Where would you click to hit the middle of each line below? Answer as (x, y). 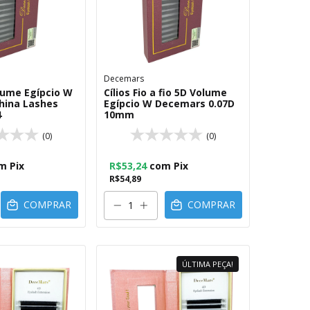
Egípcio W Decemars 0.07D (169, 103)
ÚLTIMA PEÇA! (208, 264)
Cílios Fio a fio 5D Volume (165, 92)
